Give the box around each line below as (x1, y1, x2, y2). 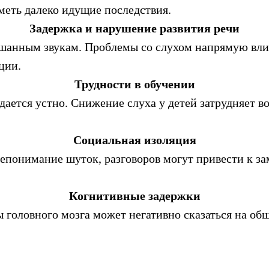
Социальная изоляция (73, 133, 196, 147)
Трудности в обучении (74, 77, 195, 91)
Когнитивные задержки (68, 189, 201, 202)
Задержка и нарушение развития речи (29, 22, 240, 35)
